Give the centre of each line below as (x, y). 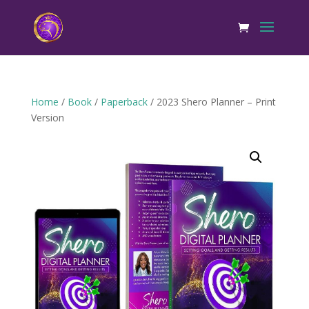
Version (47, 118)
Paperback (124, 102)
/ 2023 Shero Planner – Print (211, 102)
